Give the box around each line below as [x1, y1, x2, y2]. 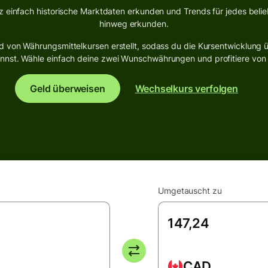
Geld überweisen [30, 83, 105, 95]
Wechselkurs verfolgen [135, 83, 238, 95]
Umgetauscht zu [158, 185, 222, 196]
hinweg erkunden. [99, 19, 169, 29]
